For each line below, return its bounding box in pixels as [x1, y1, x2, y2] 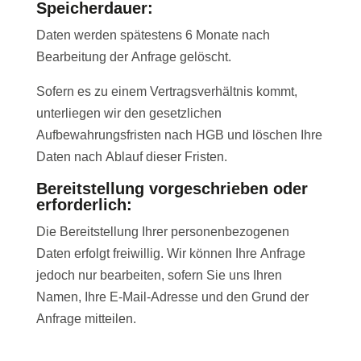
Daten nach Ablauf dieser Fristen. [35, 150, 227, 164]
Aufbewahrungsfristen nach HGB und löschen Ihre [35, 128, 322, 143]
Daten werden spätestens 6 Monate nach [35, 28, 270, 43]
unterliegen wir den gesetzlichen [35, 106, 222, 121]
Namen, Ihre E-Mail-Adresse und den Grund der [35, 290, 309, 305]
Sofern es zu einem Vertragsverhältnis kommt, [35, 85, 297, 99]
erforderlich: [35, 196, 132, 214]
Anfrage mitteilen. [35, 312, 136, 326]
